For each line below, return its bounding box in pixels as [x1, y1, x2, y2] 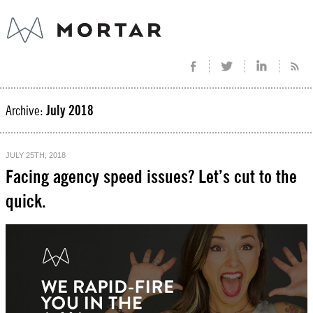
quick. [6, 193, 46, 211]
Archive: [6, 104, 46, 118]
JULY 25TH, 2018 [6, 151, 66, 159]
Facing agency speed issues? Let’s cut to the [6, 168, 297, 187]
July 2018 [46, 104, 94, 118]
